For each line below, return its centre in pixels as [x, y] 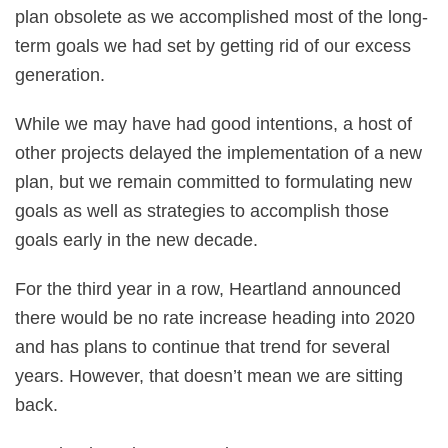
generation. [60, 75]
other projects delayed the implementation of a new [218, 153]
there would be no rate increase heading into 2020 [215, 318]
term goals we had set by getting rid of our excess [213, 46]
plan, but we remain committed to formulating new [213, 182]
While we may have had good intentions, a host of [213, 124]
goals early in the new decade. [136, 240]
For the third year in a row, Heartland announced [208, 289]
